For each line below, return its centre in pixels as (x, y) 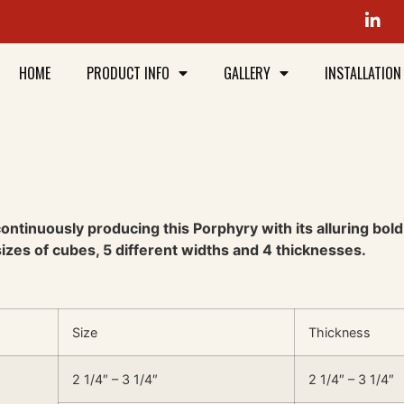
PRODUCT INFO (129, 73)
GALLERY (248, 73)
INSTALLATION (363, 73)
